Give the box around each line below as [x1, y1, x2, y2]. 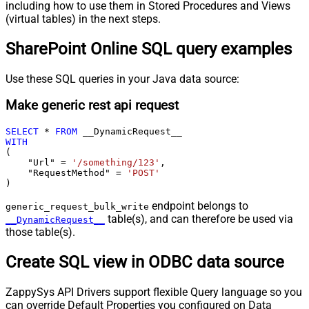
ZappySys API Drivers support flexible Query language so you [6, 285, 302, 299]
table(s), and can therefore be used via [105, 212, 293, 226]
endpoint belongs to [149, 199, 248, 213]
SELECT [6, 126, 39, 137]
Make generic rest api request [6, 98, 179, 114]
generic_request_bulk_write [6, 201, 149, 212]
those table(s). [6, 226, 75, 239]
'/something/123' [72, 157, 160, 168]
